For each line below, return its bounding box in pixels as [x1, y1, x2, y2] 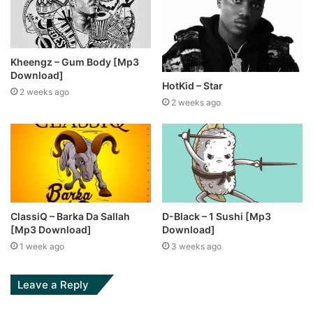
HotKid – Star [162, 79, 223, 92]
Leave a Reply [17, 278, 89, 292]
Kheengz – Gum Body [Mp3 [10, 55, 139, 68]
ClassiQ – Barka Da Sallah [10, 210, 130, 223]
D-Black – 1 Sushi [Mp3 [162, 210, 271, 223]
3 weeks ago [171, 241, 221, 252]
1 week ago [20, 241, 64, 252]
